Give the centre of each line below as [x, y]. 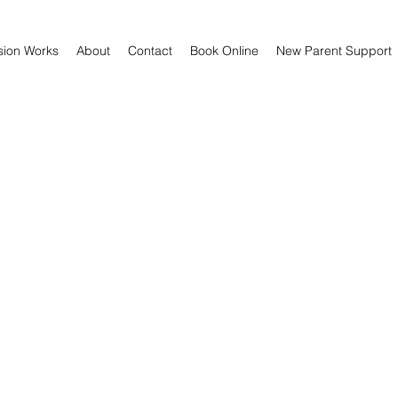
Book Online [224, 51]
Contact [150, 51]
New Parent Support [334, 51]
